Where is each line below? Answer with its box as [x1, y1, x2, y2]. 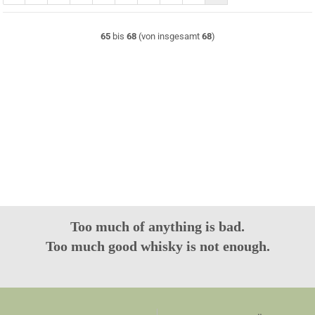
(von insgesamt [136, 31, 202, 41]
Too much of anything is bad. [70, 219, 245, 234]
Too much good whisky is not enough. [45, 238, 270, 254]
